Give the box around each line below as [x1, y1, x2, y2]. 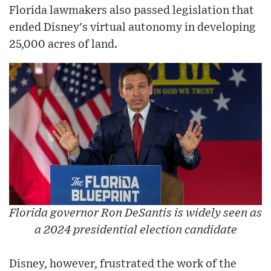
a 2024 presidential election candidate [34, 224, 237, 237]
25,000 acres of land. [9, 39, 117, 51]
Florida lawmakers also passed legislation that [9, 5, 254, 17]
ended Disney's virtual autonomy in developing [9, 22, 256, 34]
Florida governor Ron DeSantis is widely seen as [9, 207, 262, 220]
